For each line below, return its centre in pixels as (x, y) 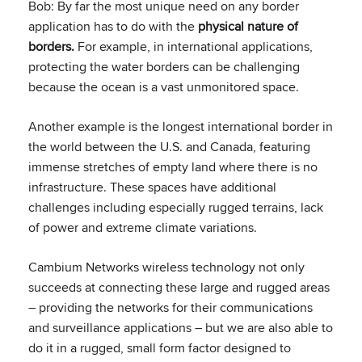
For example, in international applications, (194, 46)
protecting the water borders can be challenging (164, 67)
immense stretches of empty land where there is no (173, 167)
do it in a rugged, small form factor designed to (160, 348)
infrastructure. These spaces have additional (152, 187)
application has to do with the (113, 26)
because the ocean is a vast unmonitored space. (164, 87)
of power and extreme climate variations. (144, 227)
